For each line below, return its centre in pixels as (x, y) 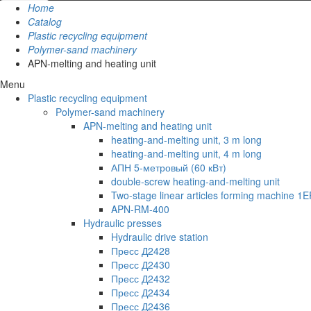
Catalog (45, 22)
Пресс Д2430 (141, 265)
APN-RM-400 (140, 209)
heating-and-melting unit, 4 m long (186, 154)
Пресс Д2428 (141, 251)
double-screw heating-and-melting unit (195, 182)
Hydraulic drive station (160, 237)
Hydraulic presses (123, 223)
